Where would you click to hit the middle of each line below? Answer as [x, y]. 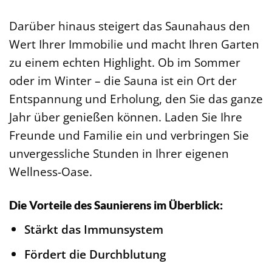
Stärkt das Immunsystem [93, 229]
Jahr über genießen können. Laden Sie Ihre [126, 117]
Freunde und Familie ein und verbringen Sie [129, 135]
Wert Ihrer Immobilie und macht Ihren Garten [134, 44]
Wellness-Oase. [51, 172]
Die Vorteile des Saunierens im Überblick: [116, 205]
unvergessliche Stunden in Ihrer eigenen [119, 154]
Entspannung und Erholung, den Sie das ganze [136, 99]
